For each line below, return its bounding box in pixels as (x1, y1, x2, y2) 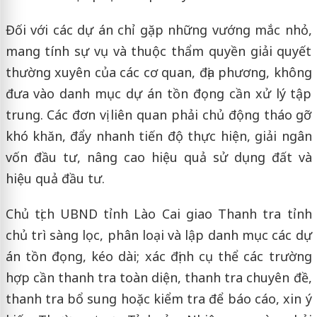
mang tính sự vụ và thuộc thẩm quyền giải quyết (5, 42, 312, 59)
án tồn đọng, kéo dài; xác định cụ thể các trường (5, 247, 312, 265)
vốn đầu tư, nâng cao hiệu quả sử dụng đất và (5, 148, 312, 166)
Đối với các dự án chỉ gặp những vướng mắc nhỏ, (5, 21, 312, 38)
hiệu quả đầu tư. (5, 169, 105, 187)
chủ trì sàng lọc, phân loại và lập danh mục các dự (5, 226, 312, 243)
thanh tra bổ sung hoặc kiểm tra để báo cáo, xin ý (5, 289, 312, 307)
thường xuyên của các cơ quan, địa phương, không (5, 63, 312, 81)
